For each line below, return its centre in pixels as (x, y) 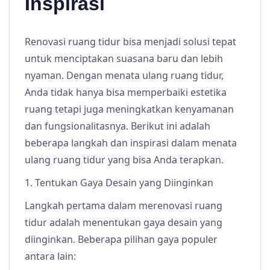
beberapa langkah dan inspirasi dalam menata (131, 143)
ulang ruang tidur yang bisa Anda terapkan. (124, 160)
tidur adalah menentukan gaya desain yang (124, 223)
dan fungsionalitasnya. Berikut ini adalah (118, 126)
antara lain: (50, 256)
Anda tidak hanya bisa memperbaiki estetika (126, 93)
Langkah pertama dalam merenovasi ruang (124, 206)
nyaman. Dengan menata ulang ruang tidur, (124, 76)
